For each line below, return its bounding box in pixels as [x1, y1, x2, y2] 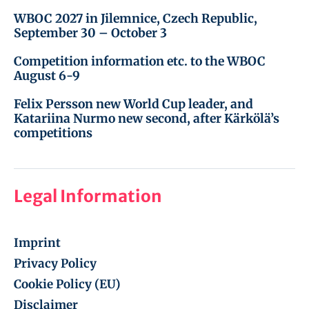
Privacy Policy [14, 256, 97, 272]
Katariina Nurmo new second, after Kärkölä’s [14, 111, 279, 126]
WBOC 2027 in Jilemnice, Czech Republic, [14, 11, 257, 26]
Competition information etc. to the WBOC [14, 54, 266, 69]
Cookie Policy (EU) [14, 277, 121, 292]
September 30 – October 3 [14, 26, 167, 41]
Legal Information [14, 186, 162, 207]
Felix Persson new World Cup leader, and [14, 97, 253, 112]
